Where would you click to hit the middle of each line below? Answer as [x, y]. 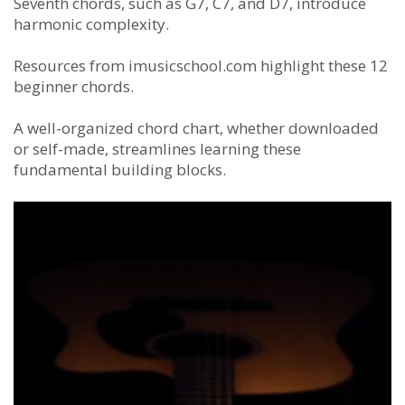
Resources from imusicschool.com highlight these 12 [201, 65]
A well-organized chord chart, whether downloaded [196, 127]
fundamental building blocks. [120, 169]
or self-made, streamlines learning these [157, 148]
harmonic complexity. [91, 24]
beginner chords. [74, 86]
